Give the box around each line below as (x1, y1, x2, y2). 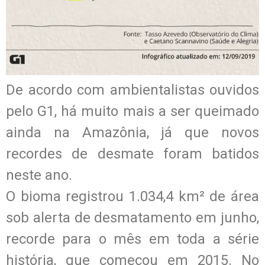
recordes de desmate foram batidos (6, 145, 259, 162)
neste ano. (6, 166, 72, 183)
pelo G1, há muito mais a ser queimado (6, 102, 259, 119)
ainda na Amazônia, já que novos (6, 124, 259, 141)
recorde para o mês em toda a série (6, 230, 259, 247)
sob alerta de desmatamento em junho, (6, 209, 259, 226)
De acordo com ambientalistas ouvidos (6, 81, 259, 98)
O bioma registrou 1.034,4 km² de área (6, 188, 259, 205)
